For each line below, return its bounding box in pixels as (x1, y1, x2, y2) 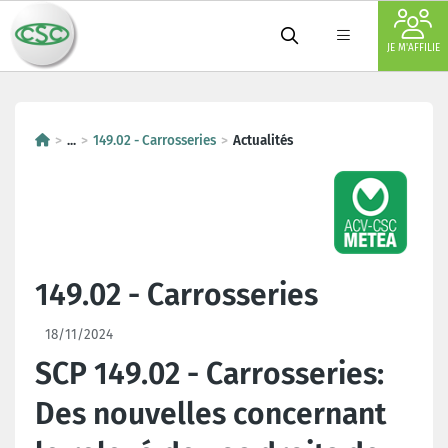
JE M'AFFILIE (386, 42, 440, 54)
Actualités (233, 132, 293, 149)
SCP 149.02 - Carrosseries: (35, 356, 384, 392)
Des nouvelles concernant (35, 396, 386, 432)
